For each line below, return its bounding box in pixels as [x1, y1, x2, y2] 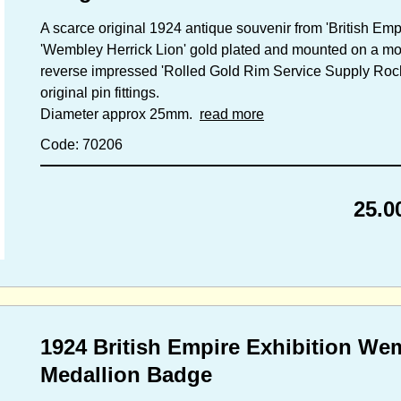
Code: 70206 [40, 137, 123, 153]
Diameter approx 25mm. [40, 107, 200, 123]
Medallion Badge [40, 362, 212, 387]
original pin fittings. [40, 85, 159, 101]
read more [200, 107, 264, 123]
